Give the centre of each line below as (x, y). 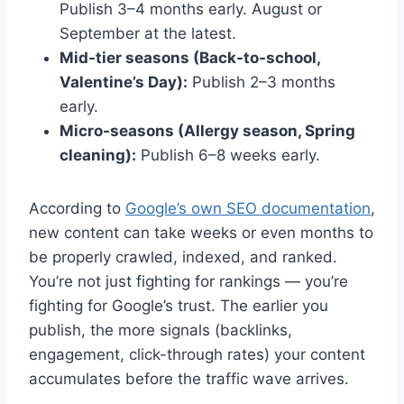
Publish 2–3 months (262, 82)
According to (77, 208)
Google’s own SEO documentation (248, 208)
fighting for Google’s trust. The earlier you (179, 305)
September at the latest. (148, 33)
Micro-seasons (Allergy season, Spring (207, 130)
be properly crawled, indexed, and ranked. (183, 257)
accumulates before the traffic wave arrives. (189, 378)
